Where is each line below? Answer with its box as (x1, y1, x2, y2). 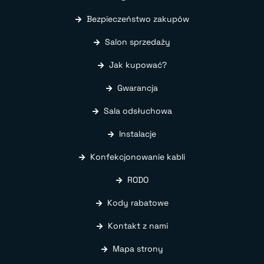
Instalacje (119, 128, 156, 139)
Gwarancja (117, 82, 158, 93)
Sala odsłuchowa (103, 105, 172, 116)
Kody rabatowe (107, 197, 169, 208)
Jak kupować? (108, 59, 167, 70)
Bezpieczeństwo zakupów (86, 13, 189, 24)
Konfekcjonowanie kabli (90, 151, 185, 162)
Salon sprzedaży (105, 36, 170, 47)
